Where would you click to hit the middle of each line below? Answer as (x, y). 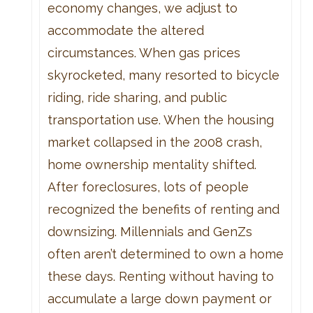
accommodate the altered (125, 30)
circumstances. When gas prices (144, 52)
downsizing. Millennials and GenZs (150, 231)
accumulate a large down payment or (159, 298)
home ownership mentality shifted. (152, 164)
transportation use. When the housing (160, 119)
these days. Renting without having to (160, 276)
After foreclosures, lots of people (148, 187)
